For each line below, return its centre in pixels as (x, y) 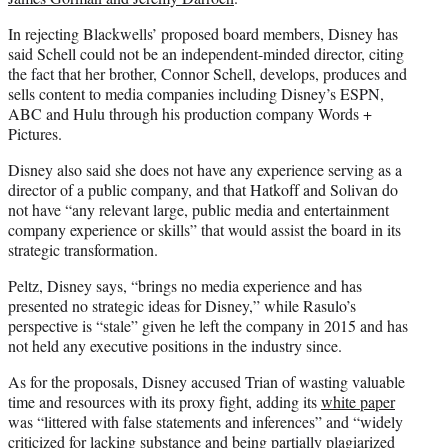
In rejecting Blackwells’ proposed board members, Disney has (203, 33)
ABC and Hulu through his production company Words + (190, 113)
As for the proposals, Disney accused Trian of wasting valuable (206, 381)
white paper (358, 401)
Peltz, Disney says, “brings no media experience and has (185, 285)
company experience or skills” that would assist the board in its (204, 229)
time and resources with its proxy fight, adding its (164, 401)
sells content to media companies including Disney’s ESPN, (196, 93)
